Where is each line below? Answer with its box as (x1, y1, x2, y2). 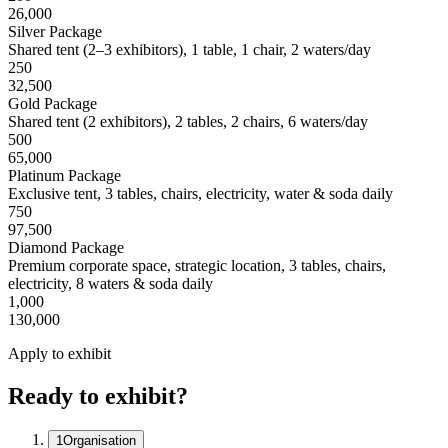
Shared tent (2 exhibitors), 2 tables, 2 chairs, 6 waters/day (8, 113, 368, 131)
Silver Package (8, 23, 102, 41)
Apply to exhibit (8, 345, 111, 363)
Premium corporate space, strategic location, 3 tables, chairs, (8, 257, 386, 275)
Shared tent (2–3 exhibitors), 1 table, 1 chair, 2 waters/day (8, 41, 371, 59)
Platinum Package (8, 167, 121, 185)
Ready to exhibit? (8, 383, 188, 410)
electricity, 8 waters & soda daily (8, 275, 213, 293)
